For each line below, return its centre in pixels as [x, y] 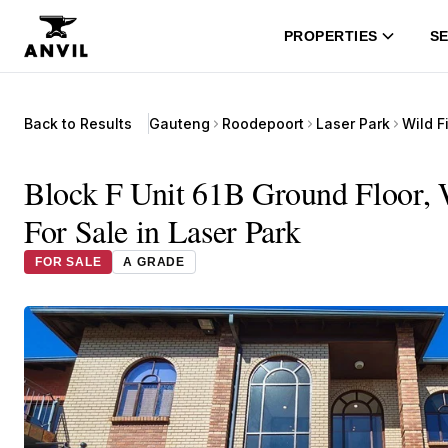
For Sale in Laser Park [163, 230]
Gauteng [179, 123]
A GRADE [154, 262]
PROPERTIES [330, 36]
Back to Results [78, 123]
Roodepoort [263, 123]
